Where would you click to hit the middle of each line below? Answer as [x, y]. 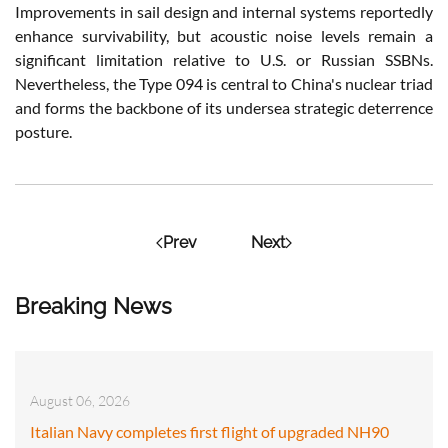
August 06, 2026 [80, 401]
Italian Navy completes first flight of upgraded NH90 [209, 432]
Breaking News [93, 306]
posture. [43, 132]
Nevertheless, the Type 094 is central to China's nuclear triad [224, 84]
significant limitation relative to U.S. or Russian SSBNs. [224, 60]
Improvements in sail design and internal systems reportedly [224, 12]
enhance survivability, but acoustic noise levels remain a [224, 36]
